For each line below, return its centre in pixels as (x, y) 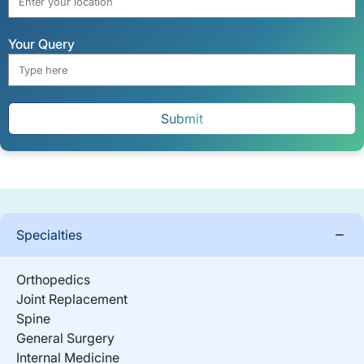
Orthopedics (53, 279)
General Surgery (65, 338)
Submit (182, 118)
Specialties (49, 234)
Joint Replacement (72, 299)
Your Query (41, 43)
